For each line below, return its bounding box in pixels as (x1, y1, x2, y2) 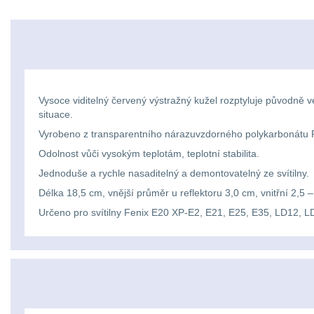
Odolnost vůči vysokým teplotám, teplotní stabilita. (39, 148, 259, 159)
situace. (39, 109, 73, 120)
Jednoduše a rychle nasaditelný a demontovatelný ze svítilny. (39, 168, 309, 179)
